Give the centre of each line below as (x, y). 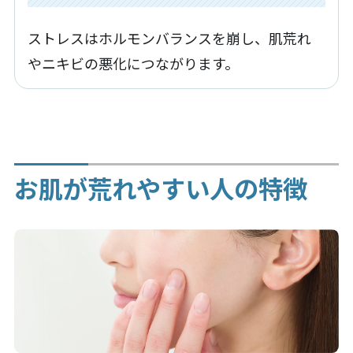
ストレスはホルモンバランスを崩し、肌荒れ (170, 37)
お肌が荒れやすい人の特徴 (160, 188)
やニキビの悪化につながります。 (134, 63)
